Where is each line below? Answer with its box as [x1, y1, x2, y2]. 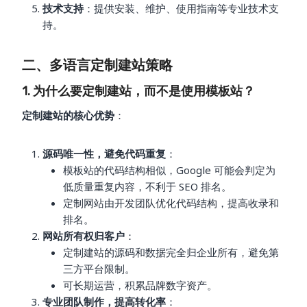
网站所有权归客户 [42, 228, 125, 243]
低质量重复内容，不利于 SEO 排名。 [63, 179, 232, 193]
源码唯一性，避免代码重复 [42, 146, 166, 160]
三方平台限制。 [63, 261, 135, 275]
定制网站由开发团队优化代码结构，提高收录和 [63, 195, 279, 210]
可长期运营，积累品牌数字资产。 [63, 278, 217, 292]
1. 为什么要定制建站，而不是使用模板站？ [22, 83, 255, 99]
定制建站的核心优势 [22, 108, 114, 122]
